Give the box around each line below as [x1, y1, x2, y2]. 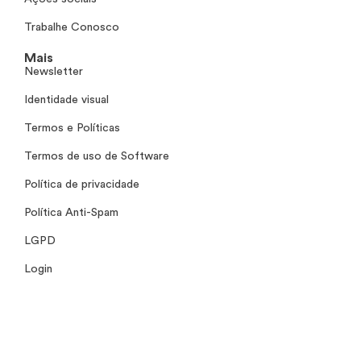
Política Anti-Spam [24, 206, 118, 218]
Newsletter [24, 65, 83, 77]
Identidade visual [24, 93, 109, 106]
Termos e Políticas [24, 122, 120, 134]
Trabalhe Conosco [24, 21, 119, 33]
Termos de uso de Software [24, 150, 169, 162]
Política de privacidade [24, 178, 139, 190]
